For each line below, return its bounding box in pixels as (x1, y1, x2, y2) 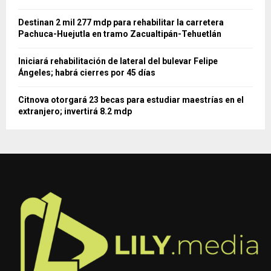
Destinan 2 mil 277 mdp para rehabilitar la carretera (18, 18, 224, 28)
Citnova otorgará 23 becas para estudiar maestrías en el (18, 95, 244, 105)
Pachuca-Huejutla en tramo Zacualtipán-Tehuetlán (18, 29, 221, 39)
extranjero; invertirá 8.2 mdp (18, 106, 132, 117)
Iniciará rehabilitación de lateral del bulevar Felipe (18, 56, 218, 67)
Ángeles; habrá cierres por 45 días (18, 68, 155, 78)
